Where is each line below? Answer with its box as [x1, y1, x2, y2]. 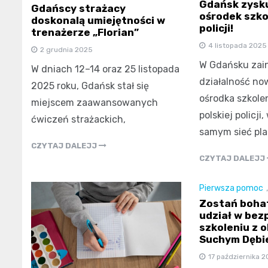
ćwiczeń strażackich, [31, 113, 126, 125]
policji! [199, 22, 233, 35]
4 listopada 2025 [208, 41, 267, 50]
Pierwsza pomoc [199, 183, 263, 194]
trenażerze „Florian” [31, 26, 139, 38]
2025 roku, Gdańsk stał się [31, 80, 149, 92]
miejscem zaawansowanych [31, 96, 158, 108]
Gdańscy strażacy [31, 2, 126, 14]
